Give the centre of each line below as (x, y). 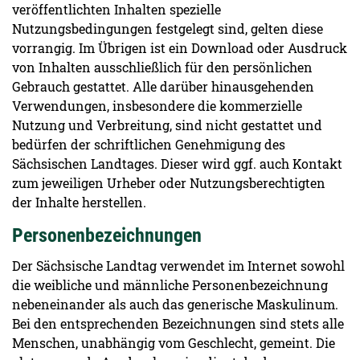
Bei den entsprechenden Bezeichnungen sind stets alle (178, 323)
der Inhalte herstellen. (79, 202)
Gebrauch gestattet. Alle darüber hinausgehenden (163, 86)
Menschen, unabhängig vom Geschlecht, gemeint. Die (174, 343)
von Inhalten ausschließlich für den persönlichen (162, 67)
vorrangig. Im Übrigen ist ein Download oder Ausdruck (180, 48)
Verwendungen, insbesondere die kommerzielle (157, 106)
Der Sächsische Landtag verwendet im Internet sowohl (178, 266)
